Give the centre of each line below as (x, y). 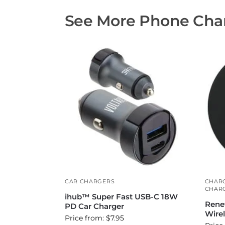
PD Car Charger (94, 206)
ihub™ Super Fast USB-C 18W (121, 196)
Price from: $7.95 (94, 218)
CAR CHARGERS (90, 181)
